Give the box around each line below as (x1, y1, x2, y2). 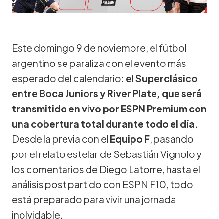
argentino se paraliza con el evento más (12, 57, 186, 69)
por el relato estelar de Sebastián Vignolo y (12, 148, 202, 160)
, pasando (150, 132, 194, 145)
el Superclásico (126, 72, 197, 84)
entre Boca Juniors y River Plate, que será (12, 87, 202, 99)
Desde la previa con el (12, 132, 110, 145)
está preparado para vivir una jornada (12, 193, 176, 205)
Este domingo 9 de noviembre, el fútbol (12, 42, 187, 54)
